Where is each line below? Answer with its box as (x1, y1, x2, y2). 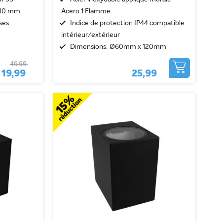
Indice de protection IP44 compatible (70, 19, 184, 27)
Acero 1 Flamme (61, 7, 110, 15)
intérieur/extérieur (61, 31, 120, 38)
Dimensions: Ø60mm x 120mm (70, 43, 166, 50)
